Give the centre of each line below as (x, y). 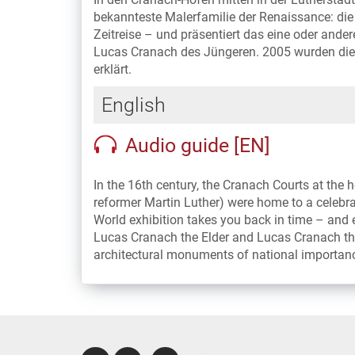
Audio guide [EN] (198, 145)
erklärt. (113, 69)
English (134, 105)
